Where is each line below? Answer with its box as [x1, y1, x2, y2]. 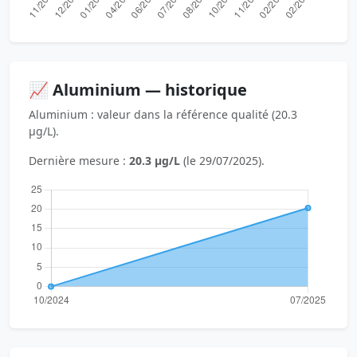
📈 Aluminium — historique [29, 79, 247, 101]
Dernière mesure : [29, 153, 129, 169]
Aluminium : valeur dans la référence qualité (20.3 [29, 107, 297, 123]
